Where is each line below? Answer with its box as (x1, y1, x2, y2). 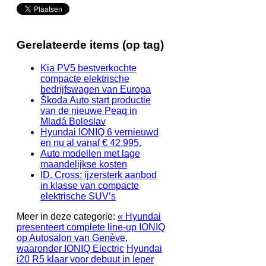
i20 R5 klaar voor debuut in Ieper (17, 254, 154, 264)
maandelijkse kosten (40, 159, 127, 169)
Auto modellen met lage (40, 148, 140, 159)
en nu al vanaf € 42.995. (40, 137, 141, 148)
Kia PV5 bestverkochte (40, 62, 137, 73)
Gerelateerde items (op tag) (17, 39, 164, 52)
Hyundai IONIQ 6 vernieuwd (40, 126, 159, 137)
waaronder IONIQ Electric (17, 243, 124, 254)
